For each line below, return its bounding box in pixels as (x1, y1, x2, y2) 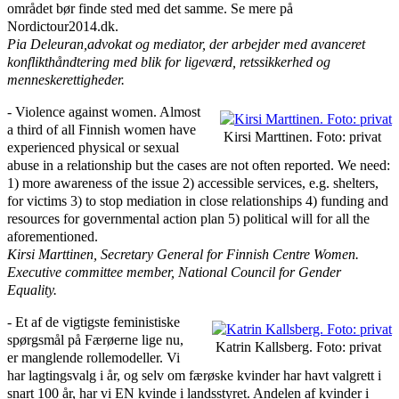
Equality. (7, 281, 57, 298)
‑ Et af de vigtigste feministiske (7, 313, 180, 331)
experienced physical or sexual (7, 139, 179, 156)
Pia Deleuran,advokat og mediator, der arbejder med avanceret (7, 35, 365, 53)
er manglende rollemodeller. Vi (7, 349, 180, 367)
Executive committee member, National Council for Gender (7, 264, 341, 281)
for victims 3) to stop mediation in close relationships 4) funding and (7, 192, 388, 209)
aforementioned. (7, 228, 98, 245)
